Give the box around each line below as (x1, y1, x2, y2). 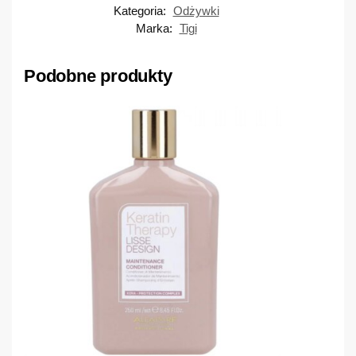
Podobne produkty (24, 65, 172, 86)
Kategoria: (113, 3, 169, 17)
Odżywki (172, 3, 219, 17)
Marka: (135, 21, 176, 35)
